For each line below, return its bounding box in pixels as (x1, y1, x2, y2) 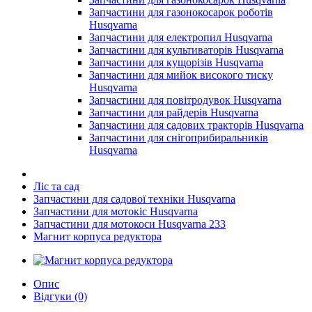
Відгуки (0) (33, 290, 87, 302)
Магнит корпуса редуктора (33, 231, 162, 242)
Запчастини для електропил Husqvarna (89, 31, 272, 43)
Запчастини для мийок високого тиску (89, 69, 273, 81)
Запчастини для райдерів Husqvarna (89, 107, 258, 118)
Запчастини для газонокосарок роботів (89, 6, 273, 18)
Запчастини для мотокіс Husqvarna (33, 205, 198, 217)
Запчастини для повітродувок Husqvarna (89, 94, 281, 106)
